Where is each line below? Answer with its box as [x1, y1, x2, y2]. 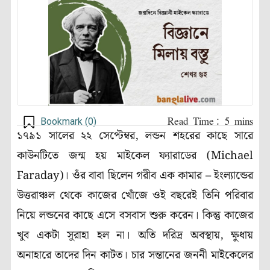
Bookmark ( [40, 116, 88, 128]
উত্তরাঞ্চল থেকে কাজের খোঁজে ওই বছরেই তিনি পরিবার [17, 187, 253, 205]
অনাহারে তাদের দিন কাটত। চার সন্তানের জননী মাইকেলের [17, 246, 253, 265]
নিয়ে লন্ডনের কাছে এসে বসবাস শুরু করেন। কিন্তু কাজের [17, 207, 253, 225]
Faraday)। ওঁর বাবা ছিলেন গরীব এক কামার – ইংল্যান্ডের [17, 167, 253, 185]
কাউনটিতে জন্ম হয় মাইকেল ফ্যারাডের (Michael [17, 147, 253, 165]
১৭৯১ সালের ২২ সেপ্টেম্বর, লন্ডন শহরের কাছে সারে [17, 127, 253, 145]
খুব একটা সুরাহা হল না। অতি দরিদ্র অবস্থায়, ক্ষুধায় [17, 227, 253, 245]
